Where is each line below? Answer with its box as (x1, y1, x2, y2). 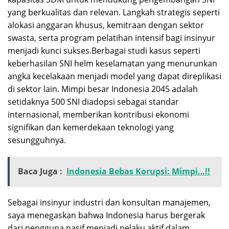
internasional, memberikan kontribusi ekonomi (8, 108, 189, 120)
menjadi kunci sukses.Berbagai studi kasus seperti (8, 44, 200, 56)
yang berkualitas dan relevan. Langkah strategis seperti (8, 6, 220, 18)
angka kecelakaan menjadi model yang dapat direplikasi (8, 70, 221, 82)
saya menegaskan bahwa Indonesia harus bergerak (8, 209, 205, 221)
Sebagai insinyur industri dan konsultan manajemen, (8, 196, 211, 208)
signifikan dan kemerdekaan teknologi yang (8, 121, 174, 133)
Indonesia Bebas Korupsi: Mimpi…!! (66, 165, 210, 177)
